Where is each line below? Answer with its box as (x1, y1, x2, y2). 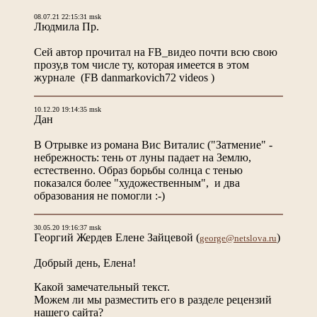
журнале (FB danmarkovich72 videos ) (34, 71, 214, 83)
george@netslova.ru (200, 232, 277, 243)
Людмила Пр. (34, 20, 99, 33)
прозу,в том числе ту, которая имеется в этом (34, 58, 249, 71)
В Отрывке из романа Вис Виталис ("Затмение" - (34, 138, 272, 151)
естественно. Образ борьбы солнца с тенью (34, 163, 243, 176)
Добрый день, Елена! (34, 256, 136, 269)
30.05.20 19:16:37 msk (34, 223, 101, 231)
